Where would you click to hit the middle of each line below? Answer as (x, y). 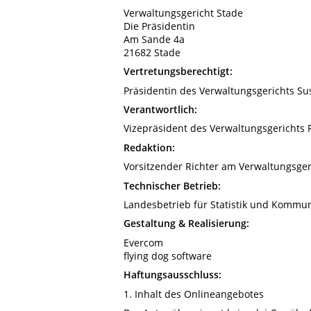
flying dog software (168, 255)
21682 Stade (152, 52)
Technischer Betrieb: (172, 185)
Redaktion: (149, 147)
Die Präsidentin (159, 26)
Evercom (143, 242)
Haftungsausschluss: (173, 275)
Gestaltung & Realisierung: (186, 224)
